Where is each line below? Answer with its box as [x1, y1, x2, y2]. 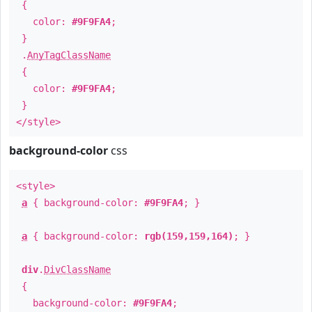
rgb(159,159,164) [144, 231, 233, 242]
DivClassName [44, 264, 111, 275]
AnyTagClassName [27, 49, 111, 61]
